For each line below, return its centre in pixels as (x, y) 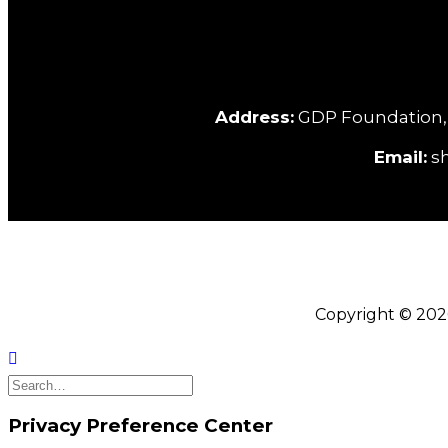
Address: (254, 116)
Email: (400, 156)
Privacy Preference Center (140, 426)
